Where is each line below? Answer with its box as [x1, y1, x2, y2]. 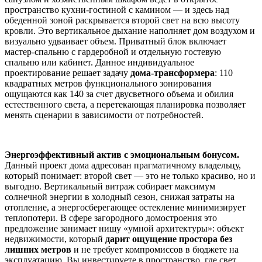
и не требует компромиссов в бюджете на [71, 244, 239, 255]
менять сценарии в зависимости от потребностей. [5, 110, 204, 120]
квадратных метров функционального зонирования [5, 78, 211, 89]
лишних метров [5, 244, 71, 255]
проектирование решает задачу [5, 68, 130, 78]
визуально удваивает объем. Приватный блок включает [5, 36, 226, 47]
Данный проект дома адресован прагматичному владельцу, [5, 160, 241, 171]
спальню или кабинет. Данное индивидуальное [5, 57, 194, 68]
